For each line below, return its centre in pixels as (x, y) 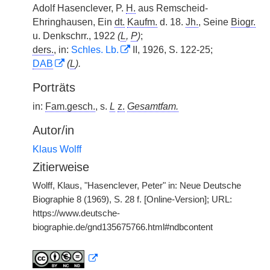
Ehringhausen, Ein (74, 22)
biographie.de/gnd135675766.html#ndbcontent (123, 227)
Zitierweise (61, 167)
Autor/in (53, 130)
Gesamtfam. (153, 106)
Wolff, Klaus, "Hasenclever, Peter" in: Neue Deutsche (137, 186)
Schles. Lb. (95, 50)
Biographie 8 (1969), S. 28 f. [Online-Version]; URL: (132, 199)
